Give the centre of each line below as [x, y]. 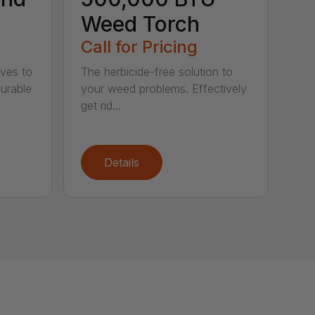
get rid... [101, 106]
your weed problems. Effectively [164, 89]
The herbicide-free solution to [157, 72]
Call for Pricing [140, 47]
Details [122, 163]
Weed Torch [141, 24]
